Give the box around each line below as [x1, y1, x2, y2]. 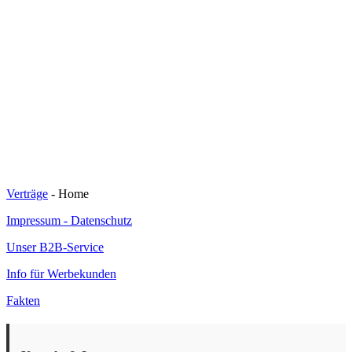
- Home [48, 186, 89, 200]
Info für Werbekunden [6, 266, 116, 280]
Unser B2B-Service [6, 240, 104, 254]
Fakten [6, 293, 40, 307]
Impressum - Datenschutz [6, 213, 132, 227]
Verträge [6, 186, 48, 200]
